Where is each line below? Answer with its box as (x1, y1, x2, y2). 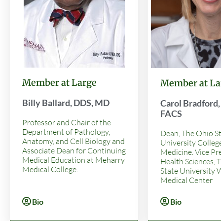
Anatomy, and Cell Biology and (22, 136, 125, 146)
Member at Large (22, 76, 97, 88)
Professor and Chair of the (22, 117, 111, 127)
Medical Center (160, 175, 213, 185)
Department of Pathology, (22, 126, 110, 137)
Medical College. (22, 164, 78, 174)
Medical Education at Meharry (22, 154, 125, 165)
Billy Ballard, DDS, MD (22, 97, 110, 108)
